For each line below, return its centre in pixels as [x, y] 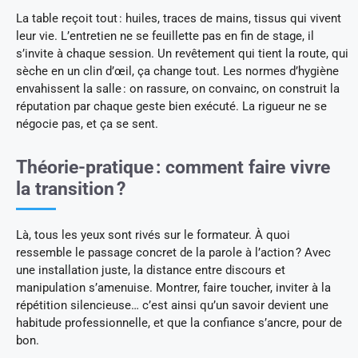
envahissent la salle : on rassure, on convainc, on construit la [178, 88]
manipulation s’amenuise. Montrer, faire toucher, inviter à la [173, 287]
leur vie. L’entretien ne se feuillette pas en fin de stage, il [165, 36]
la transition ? [71, 189]
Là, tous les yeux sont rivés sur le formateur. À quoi [153, 235]
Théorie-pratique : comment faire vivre [173, 167]
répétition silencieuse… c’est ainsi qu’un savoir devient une [172, 305]
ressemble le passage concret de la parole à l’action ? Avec [173, 252]
